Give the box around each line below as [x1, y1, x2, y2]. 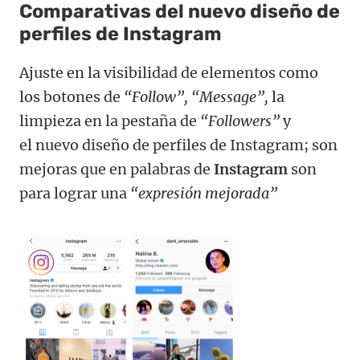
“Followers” [200, 112, 280, 131]
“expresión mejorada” [130, 184, 277, 203]
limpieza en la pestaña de [19, 112, 200, 131]
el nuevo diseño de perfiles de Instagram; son [19, 136, 337, 155]
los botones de [19, 88, 124, 107]
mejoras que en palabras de [19, 160, 214, 179]
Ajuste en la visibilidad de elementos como [19, 63, 318, 83]
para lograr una [19, 184, 130, 203]
